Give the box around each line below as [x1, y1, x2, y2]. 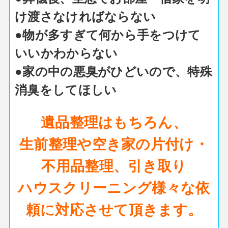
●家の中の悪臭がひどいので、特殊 [14, 62, 213, 79]
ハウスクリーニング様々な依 [18, 176, 210, 197]
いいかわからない [14, 43, 118, 61]
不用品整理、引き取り [41, 154, 187, 176]
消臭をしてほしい [14, 80, 117, 98]
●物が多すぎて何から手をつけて [14, 25, 201, 43]
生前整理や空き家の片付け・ [19, 132, 209, 154]
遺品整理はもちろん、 [40, 110, 188, 132]
